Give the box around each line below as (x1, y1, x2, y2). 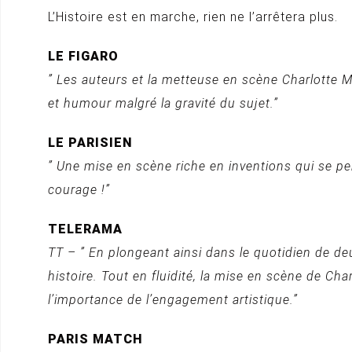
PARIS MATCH (48, 332, 143, 346)
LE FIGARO (48, 49, 119, 64)
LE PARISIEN (48, 135, 132, 150)
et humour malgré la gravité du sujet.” (48, 96, 278, 111)
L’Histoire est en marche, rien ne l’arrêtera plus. (48, 9, 338, 24)
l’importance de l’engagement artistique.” (48, 292, 298, 307)
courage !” (48, 182, 110, 197)
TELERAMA (48, 222, 123, 236)
